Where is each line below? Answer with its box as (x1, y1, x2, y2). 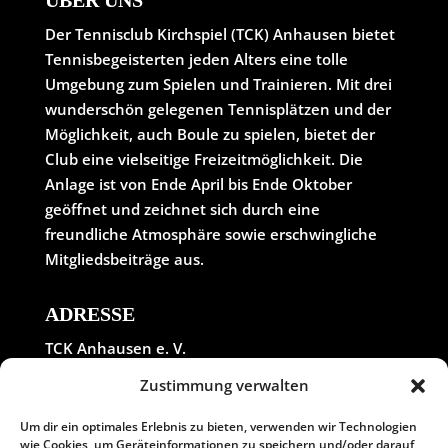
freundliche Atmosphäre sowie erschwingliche (44, 223, 377, 244)
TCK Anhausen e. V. (44, 337, 186, 358)
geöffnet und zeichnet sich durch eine (44, 198, 320, 219)
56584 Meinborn (44, 387, 165, 408)
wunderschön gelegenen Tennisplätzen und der (44, 98, 391, 119)
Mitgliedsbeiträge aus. (44, 248, 208, 269)
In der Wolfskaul (44, 362, 163, 383)
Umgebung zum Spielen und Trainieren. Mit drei (44, 73, 392, 94)
